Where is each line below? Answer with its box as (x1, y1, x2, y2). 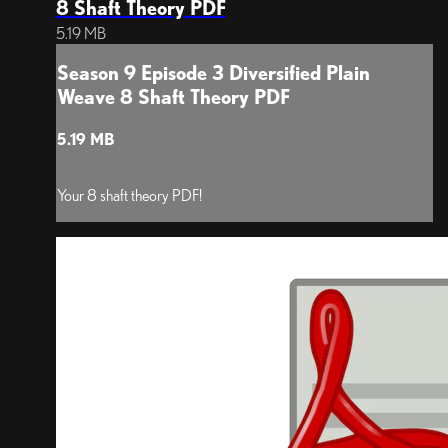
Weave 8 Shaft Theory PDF (56, 84, 290, 109)
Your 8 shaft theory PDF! (56, 186, 202, 206)
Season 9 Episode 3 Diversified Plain (56, 60, 370, 85)
